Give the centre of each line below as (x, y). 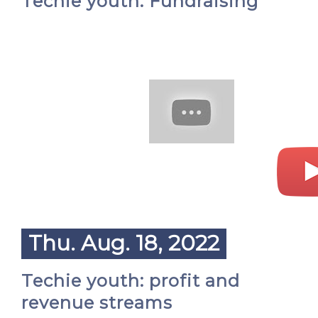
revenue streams (97, 303)
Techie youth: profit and (131, 281)
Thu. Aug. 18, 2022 (124, 243)
